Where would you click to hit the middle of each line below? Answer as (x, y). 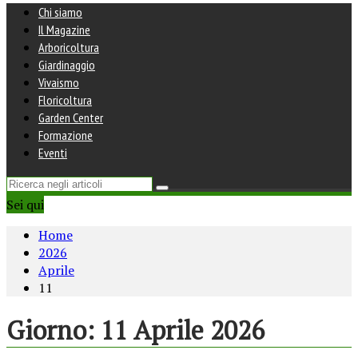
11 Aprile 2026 (183, 330)
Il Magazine (64, 30)
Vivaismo (59, 82)
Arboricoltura (69, 47)
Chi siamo (60, 12)
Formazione (66, 135)
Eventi (53, 153)
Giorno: (54, 330)
